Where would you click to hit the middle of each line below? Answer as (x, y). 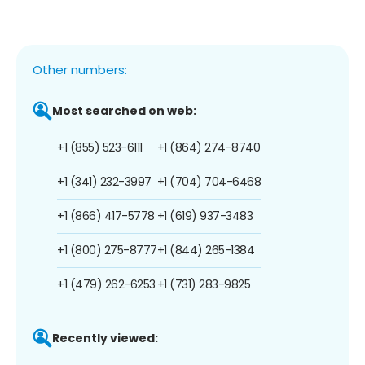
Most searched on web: (124, 110)
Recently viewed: (105, 338)
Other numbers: (80, 69)
